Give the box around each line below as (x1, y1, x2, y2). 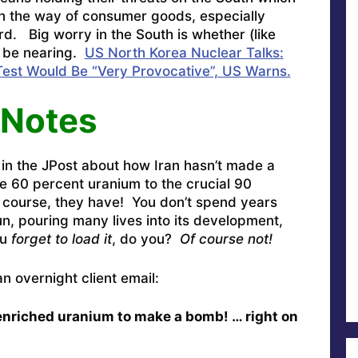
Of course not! (179, 231, 272, 248)
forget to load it (10, 231, 112, 248)
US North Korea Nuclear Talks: (84, 44, 284, 61)
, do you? (111, 231, 180, 248)
